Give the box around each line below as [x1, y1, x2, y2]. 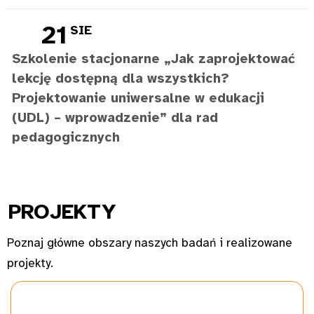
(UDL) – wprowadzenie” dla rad [12, 109, 218, 127]
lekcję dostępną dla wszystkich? [12, 70, 229, 88]
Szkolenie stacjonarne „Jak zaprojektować [12, 50, 295, 68]
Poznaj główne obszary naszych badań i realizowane [7, 235, 292, 250]
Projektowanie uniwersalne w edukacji [12, 90, 264, 107]
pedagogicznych [12, 129, 120, 146]
